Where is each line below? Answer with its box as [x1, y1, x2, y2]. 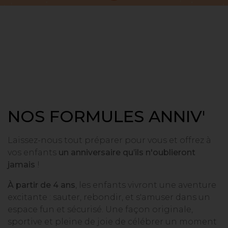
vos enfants [8, 148, 59, 157]
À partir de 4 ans [8, 180, 75, 190]
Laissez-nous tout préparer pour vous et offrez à [8, 135, 211, 145]
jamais [8, 160, 35, 169]
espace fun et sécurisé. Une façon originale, [8, 205, 193, 214]
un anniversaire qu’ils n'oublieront [59, 148, 195, 157]
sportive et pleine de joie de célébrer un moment [8, 217, 217, 226]
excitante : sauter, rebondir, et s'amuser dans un [8, 192, 210, 202]
